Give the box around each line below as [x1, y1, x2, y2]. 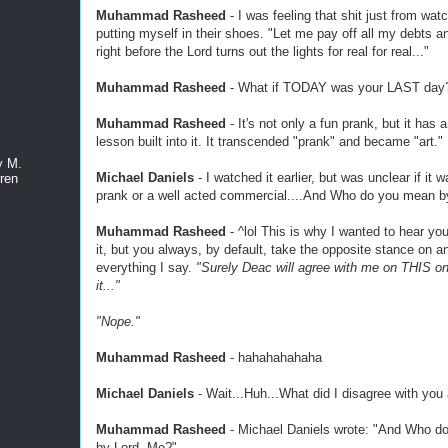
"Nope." [96, 314, 140, 329]
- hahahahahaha [226, 350, 322, 365]
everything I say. [96, 260, 196, 275]
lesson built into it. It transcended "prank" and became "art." [96, 134, 443, 149]
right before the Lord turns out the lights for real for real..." [96, 44, 429, 59]
